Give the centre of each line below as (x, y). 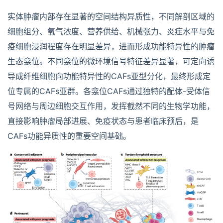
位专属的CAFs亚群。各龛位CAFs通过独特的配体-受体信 (109, 91)
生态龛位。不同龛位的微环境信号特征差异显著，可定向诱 (111, 61)
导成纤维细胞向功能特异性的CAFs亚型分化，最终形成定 (109, 76)
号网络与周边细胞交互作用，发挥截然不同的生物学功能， (111, 106)
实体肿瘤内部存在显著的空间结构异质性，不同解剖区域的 (111, 17)
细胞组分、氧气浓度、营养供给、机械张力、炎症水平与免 (111, 32)
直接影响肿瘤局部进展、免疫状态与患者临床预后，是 (103, 121)
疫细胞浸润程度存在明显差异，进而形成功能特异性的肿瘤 (111, 47)
